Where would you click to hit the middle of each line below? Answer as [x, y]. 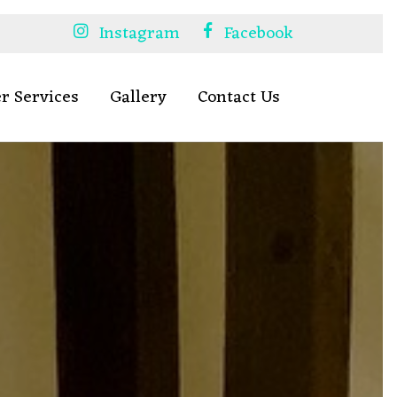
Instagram [140, 34]
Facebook [259, 34]
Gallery [138, 97]
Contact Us [239, 97]
